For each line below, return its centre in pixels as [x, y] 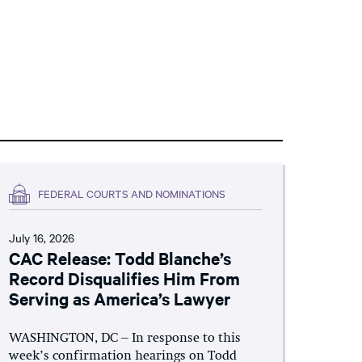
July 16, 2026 [41, 237]
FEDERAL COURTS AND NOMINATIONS [131, 193]
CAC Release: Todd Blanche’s [120, 257]
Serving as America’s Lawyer [119, 298]
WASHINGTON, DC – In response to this [124, 338]
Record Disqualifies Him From [124, 278]
